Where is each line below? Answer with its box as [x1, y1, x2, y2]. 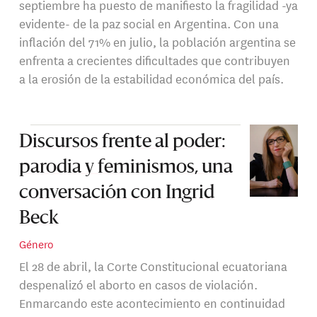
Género [18, 235, 54, 252]
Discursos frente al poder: [18, 132, 226, 151]
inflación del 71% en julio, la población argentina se [18, 32, 296, 50]
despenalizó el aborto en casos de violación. [18, 275, 258, 294]
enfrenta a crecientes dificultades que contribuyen [18, 50, 290, 69]
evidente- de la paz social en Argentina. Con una [18, 13, 279, 32]
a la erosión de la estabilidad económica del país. [18, 69, 284, 87]
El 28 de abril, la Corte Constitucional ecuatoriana [18, 257, 287, 275]
